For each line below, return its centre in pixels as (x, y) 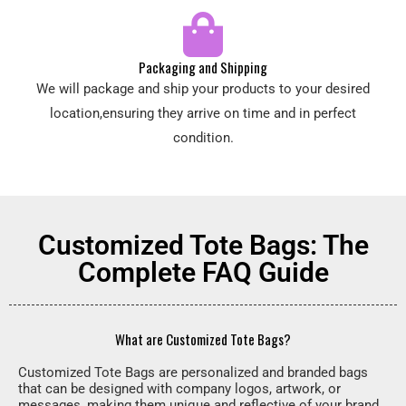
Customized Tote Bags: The (203, 245)
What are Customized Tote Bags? (203, 339)
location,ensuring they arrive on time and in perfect (203, 113)
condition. (203, 138)
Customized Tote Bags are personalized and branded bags (193, 372)
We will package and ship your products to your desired (203, 89)
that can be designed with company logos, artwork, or (179, 389)
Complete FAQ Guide (203, 272)
